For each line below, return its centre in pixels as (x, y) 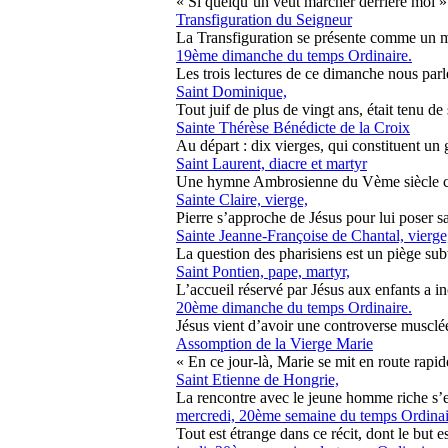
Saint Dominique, (231, 91)
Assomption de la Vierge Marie (274, 343)
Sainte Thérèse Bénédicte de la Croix (293, 127)
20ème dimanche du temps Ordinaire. (294, 307)
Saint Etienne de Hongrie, (257, 379)
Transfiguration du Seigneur (264, 19)
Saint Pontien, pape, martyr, (263, 271)
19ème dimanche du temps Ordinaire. (294, 55)
